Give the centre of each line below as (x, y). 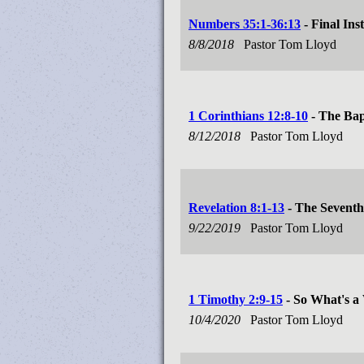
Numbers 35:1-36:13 (245, 24)
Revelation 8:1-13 (236, 208)
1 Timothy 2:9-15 (236, 299)
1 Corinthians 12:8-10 (248, 116)
